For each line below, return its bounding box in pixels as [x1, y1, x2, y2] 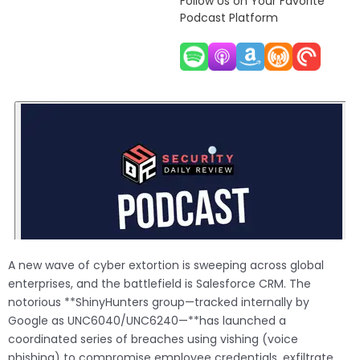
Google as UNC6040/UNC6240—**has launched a [8, 313, 286, 329]
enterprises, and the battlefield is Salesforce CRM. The [8, 276, 311, 292]
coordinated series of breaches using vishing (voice [8, 331, 298, 348]
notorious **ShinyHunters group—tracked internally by [8, 294, 309, 311]
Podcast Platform [180, 10, 278, 27]
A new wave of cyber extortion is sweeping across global [8, 257, 324, 274]
